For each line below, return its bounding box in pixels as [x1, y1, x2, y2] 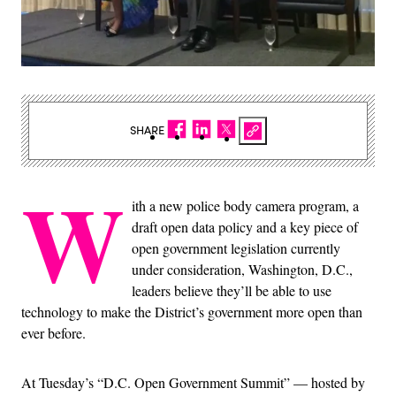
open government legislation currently [132, 238, 340, 257]
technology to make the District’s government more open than [21, 301, 362, 321]
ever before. [21, 323, 86, 342]
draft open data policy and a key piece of [132, 217, 358, 236]
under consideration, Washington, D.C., [132, 259, 353, 278]
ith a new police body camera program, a [132, 195, 359, 215]
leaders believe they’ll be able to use [132, 280, 331, 300]
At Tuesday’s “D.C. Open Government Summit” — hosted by [21, 372, 365, 392]
